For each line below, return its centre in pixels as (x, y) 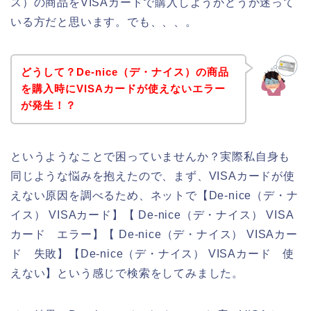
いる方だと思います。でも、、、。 (104, 22)
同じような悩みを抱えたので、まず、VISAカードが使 (153, 176)
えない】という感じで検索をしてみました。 (127, 274)
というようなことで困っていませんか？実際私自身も (151, 157)
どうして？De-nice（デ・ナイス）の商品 (125, 72)
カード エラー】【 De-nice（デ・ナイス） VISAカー (154, 235)
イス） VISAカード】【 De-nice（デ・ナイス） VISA (152, 215)
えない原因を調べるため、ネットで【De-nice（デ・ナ (154, 196)
